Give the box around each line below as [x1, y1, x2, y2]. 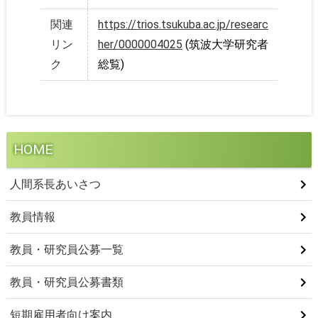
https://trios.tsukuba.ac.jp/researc [97, 18, 268, 32]
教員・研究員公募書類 [9, 275, 124, 289]
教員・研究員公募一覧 [9, 242, 124, 256]
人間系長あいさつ [9, 177, 101, 191]
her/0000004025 [97, 38, 182, 52]
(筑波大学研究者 [185, 38, 268, 52]
